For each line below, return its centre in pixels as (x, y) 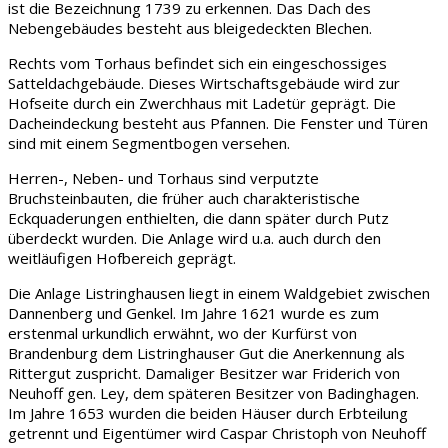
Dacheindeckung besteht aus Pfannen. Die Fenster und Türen (218, 123)
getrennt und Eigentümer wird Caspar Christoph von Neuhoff (217, 433)
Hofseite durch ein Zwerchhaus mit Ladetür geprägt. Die (202, 103)
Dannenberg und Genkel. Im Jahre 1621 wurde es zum (193, 313)
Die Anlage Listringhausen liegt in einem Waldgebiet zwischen (219, 293)
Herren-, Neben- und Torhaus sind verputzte (163, 178)
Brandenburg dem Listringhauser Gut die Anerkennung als (206, 353)
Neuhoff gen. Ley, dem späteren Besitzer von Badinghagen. (213, 393)
